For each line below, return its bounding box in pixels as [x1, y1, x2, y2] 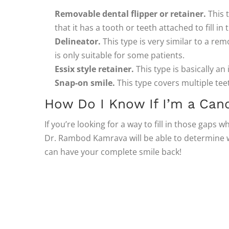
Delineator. [55, 36, 101, 47]
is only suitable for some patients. [55, 50, 185, 61]
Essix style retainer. [55, 63, 134, 75]
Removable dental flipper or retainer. [55, 8, 206, 19]
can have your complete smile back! [44, 146, 181, 157]
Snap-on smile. [55, 77, 115, 88]
